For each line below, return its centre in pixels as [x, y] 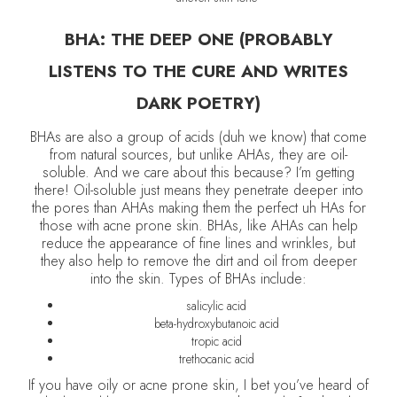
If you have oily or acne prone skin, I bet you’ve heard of [198, 385]
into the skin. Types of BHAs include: [198, 279]
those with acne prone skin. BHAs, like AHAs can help [198, 226]
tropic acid [216, 341]
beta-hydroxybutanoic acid [216, 323]
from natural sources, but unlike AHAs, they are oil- [198, 155]
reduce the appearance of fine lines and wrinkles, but [198, 243]
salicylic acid [216, 306]
